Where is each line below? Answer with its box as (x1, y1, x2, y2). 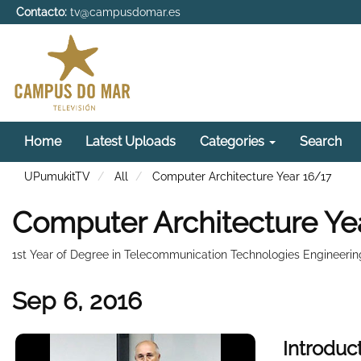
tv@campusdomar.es (70, 6, 180, 19)
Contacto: (16, 6, 67, 19)
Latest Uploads (85, 133, 176, 149)
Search (300, 133, 342, 149)
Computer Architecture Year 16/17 (152, 169, 331, 183)
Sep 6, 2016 (12, 286, 142, 315)
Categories (200, 133, 268, 149)
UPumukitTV (24, 169, 90, 183)
